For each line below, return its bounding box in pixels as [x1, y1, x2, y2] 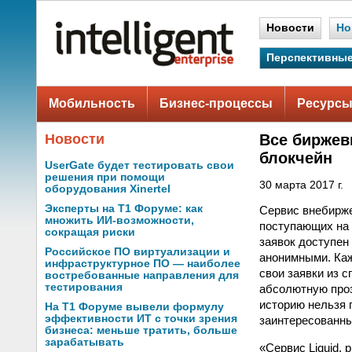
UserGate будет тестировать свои [45, 159, 234, 171]
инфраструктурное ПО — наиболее [45, 258, 240, 269]
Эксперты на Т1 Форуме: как [45, 203, 203, 214]
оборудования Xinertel [45, 183, 170, 195]
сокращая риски [45, 226, 135, 238]
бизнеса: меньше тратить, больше [45, 324, 237, 336]
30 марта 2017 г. [259, 179, 343, 191]
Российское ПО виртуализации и [45, 246, 230, 258]
